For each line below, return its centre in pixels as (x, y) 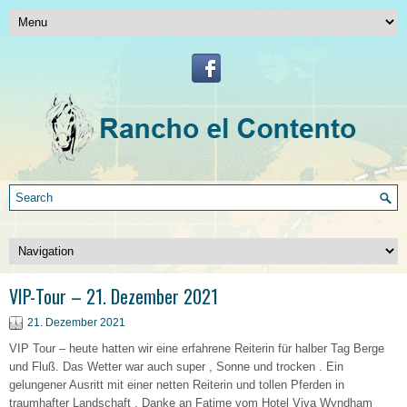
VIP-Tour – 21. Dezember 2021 (114, 296)
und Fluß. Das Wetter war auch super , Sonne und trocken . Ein (176, 367)
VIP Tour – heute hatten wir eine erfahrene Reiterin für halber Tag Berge (197, 348)
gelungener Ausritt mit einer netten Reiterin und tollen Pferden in (177, 385)
